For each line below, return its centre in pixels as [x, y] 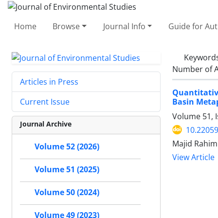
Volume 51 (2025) [67, 170]
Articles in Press [49, 82]
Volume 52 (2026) [67, 147]
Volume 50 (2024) [67, 192]
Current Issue [45, 102]
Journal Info [124, 26]
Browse [66, 26]
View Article [193, 157]
